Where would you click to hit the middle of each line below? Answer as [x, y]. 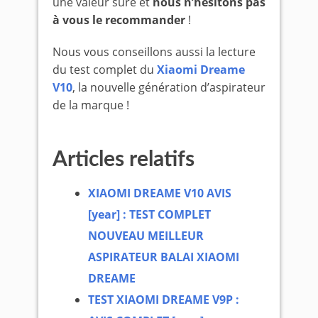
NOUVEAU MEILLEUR [146, 235]
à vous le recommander [119, 20]
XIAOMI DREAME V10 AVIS [160, 193]
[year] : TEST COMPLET [150, 214]
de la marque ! [91, 105]
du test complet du [105, 69]
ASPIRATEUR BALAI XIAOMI [164, 257]
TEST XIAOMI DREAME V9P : [164, 299]
